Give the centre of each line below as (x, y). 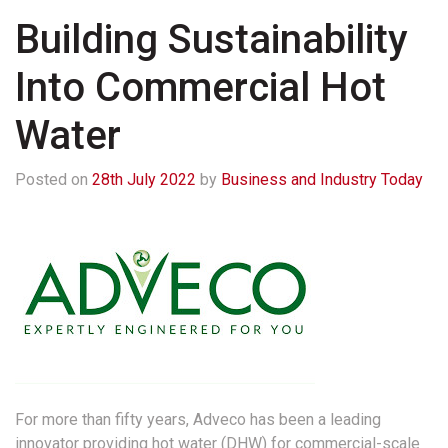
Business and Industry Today (322, 180)
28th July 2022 (144, 180)
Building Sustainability (211, 40)
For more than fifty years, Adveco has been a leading (198, 420)
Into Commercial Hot (200, 88)
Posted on (53, 180)
